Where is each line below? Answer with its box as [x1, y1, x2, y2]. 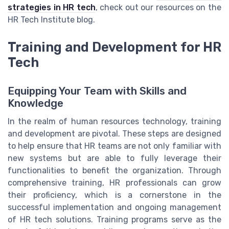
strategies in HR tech [8, 2, 96, 12]
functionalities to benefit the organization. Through [8, 166, 221, 176]
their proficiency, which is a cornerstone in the [8, 190, 221, 200]
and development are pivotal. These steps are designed [8, 129, 221, 139]
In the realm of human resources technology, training [8, 117, 221, 127]
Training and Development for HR [8, 39, 221, 55]
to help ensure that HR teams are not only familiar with [8, 141, 221, 151]
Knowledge [8, 97, 63, 110]
